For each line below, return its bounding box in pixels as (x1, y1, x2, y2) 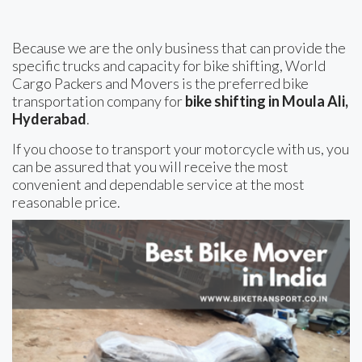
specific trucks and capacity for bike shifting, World (12, 57, 326, 75)
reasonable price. (12, 193, 120, 212)
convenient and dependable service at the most (12, 175, 305, 194)
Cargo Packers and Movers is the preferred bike (12, 74, 309, 93)
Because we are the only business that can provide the (12, 39, 346, 57)
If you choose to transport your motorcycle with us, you (12, 140, 349, 158)
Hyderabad (12, 110, 86, 128)
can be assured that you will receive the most (12, 158, 288, 176)
